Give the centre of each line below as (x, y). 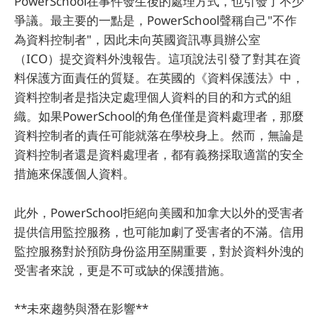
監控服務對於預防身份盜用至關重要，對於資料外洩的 (159, 251)
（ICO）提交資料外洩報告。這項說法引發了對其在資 (158, 59)
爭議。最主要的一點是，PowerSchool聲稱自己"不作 (155, 21)
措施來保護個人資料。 (75, 174)
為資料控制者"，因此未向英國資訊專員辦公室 (137, 40)
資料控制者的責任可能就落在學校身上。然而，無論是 (159, 136)
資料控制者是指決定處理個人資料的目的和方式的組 (153, 97)
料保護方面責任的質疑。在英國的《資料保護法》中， (159, 78)
